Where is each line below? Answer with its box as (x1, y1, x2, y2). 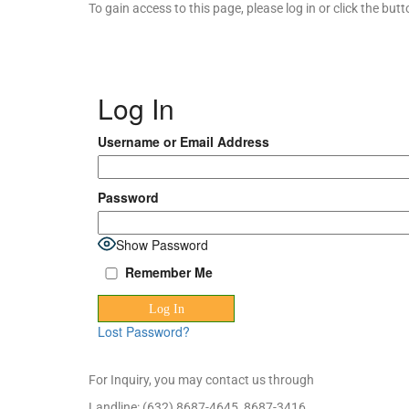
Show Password (116, 235, 208, 254)
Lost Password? (98, 322, 190, 341)
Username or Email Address (98, 132, 269, 152)
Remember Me (125, 263, 213, 282)
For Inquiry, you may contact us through (89, 372, 314, 388)
